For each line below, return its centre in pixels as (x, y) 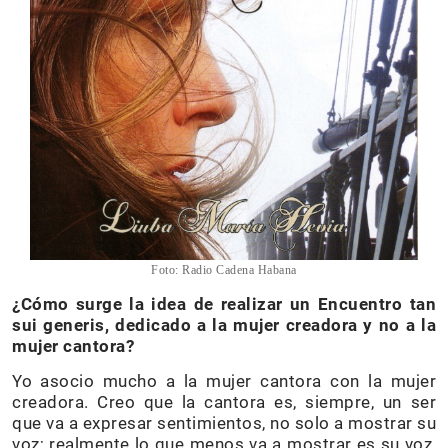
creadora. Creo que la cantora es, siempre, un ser (224, 402)
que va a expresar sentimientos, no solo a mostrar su (224, 423)
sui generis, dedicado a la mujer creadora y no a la (224, 325)
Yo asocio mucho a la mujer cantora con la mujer (224, 381)
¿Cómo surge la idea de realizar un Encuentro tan (224, 304)
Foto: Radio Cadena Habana (224, 270)
